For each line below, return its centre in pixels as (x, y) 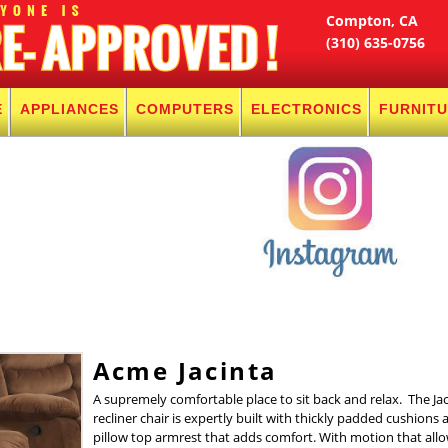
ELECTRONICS (306, 109)
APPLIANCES (69, 109)
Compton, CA (372, 20)
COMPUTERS (185, 109)
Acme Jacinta (185, 370)
